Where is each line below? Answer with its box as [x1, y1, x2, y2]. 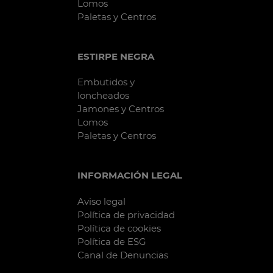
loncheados [77, 90, 129, 102]
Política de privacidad [77, 208, 175, 221]
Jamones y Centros [77, 103, 164, 115]
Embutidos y [77, 76, 135, 88]
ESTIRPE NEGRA [77, 50, 154, 62]
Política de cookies [77, 222, 161, 234]
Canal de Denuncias [77, 249, 168, 261]
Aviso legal [77, 195, 126, 207]
